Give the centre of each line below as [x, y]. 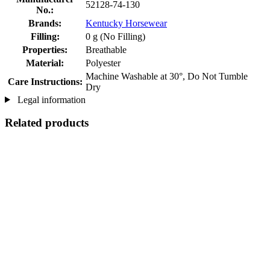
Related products [47, 123]
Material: [45, 63]
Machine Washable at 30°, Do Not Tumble [167, 76]
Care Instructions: [45, 81]
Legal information [50, 99]
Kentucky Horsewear [126, 23]
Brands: [45, 23]
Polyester [103, 63]
